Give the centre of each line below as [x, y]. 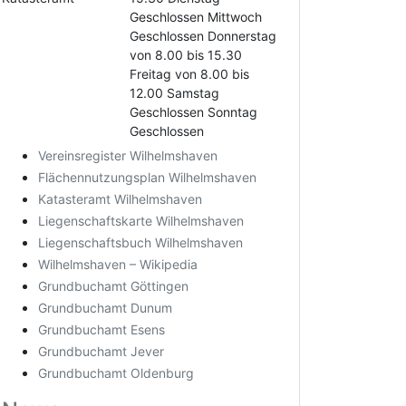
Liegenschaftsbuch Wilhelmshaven [140, 242]
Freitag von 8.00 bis [189, 74]
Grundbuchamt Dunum [105, 308]
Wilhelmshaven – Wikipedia [118, 264]
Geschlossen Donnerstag [203, 36]
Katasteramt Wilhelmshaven [120, 199]
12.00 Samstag [174, 93]
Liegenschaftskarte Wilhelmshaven [141, 221]
